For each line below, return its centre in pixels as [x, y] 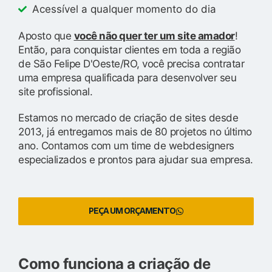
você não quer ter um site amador [154, 36]
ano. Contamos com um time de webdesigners [126, 145]
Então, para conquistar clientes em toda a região [129, 49]
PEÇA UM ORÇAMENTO [132, 211]
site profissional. [55, 91]
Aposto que [46, 36]
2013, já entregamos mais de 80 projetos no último [135, 131]
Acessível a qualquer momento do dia [124, 9]
